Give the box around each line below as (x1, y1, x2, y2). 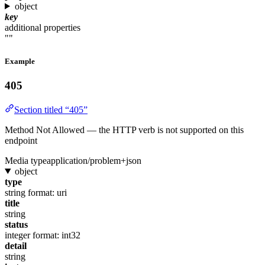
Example (5, 56, 35, 66)
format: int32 (33, 230, 80, 240)
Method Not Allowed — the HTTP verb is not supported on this (5, 124, 244, 135)
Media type (5, 155, 47, 166)
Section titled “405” (14, 104, 88, 115)
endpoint (5, 135, 37, 146)
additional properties (5, 22, 80, 33)
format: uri (28, 187, 67, 198)
